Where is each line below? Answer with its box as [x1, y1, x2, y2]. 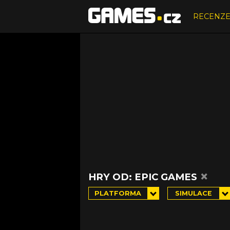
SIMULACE [175, 189, 212, 197]
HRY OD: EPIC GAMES [88, 171, 200, 183]
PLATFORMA [94, 189, 142, 197]
